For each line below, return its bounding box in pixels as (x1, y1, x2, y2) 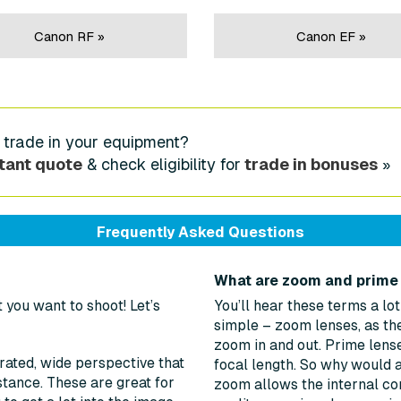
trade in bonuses (244, 155, 379, 175)
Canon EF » (296, 29, 367, 45)
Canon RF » (34, 29, 106, 45)
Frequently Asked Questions (97, 224, 304, 242)
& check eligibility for (82, 155, 242, 175)
